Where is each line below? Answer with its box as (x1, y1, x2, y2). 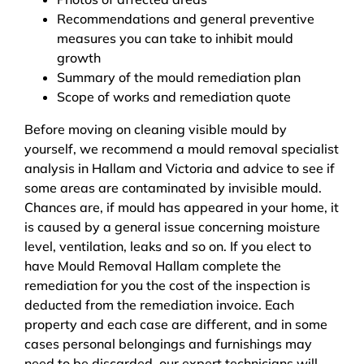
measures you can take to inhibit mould (57, 30, 293, 47)
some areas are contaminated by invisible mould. (24, 180, 322, 197)
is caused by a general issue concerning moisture (24, 219, 320, 236)
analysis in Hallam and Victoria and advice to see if (24, 160, 335, 177)
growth (57, 50, 101, 67)
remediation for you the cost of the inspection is (24, 277, 310, 294)
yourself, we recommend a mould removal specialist (24, 141, 339, 158)
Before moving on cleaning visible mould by (24, 121, 287, 138)
